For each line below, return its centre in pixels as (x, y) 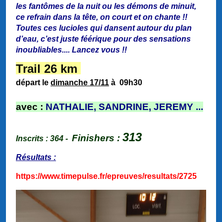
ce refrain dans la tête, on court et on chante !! (102, 17)
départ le (33, 83)
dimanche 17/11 (80, 83)
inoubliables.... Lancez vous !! (71, 50)
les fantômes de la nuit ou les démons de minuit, (106, 6)
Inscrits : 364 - (44, 139)
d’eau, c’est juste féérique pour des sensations (103, 39)
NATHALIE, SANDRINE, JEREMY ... (124, 107)
